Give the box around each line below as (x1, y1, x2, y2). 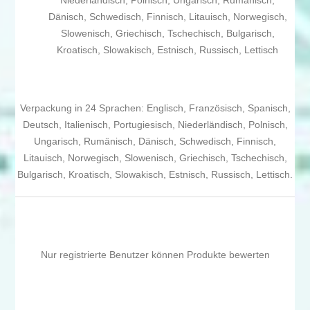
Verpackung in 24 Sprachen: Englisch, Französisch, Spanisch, (19, 102, 291, 114)
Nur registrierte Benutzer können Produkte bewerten (40, 249, 270, 261)
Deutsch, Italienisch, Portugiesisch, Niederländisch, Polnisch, (22, 119, 288, 131)
